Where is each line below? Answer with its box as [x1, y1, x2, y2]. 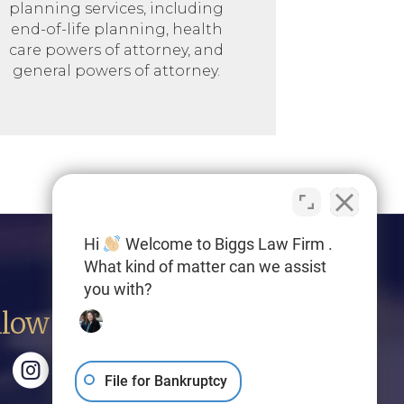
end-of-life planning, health [10, 20, 223, 38]
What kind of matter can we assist [84, 257, 326, 276]
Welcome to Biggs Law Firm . [121, 234, 333, 253]
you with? [84, 280, 152, 298]
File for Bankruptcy [105, 372, 227, 390]
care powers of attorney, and [9, 41, 225, 59]
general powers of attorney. [13, 61, 221, 79]
